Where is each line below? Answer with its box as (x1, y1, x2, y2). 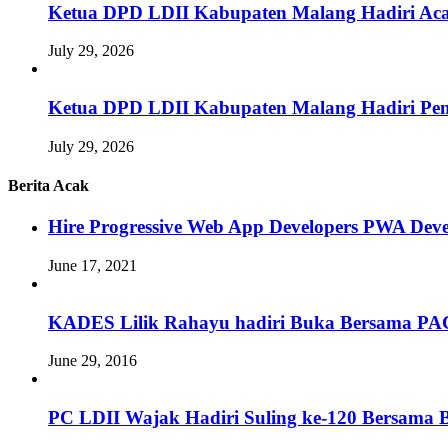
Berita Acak (8, 177, 89, 195)
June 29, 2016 (48, 352, 137, 370)
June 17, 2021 (48, 257, 137, 274)
